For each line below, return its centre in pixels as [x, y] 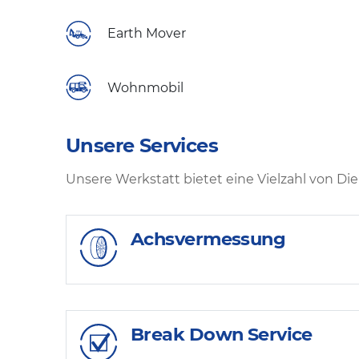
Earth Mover [147, 34]
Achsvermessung [208, 239]
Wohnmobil [145, 87]
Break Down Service [222, 334]
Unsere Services [142, 146]
